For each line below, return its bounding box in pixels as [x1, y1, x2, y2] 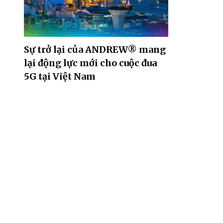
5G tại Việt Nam [24, 70, 96, 82]
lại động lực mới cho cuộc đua [24, 57, 157, 69]
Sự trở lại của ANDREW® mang [24, 43, 166, 55]
